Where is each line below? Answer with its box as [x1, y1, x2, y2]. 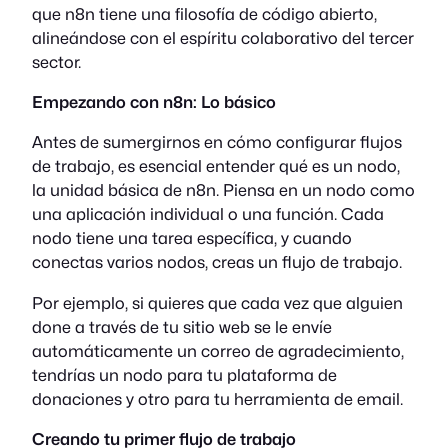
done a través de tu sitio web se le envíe [32, 316, 332, 337]
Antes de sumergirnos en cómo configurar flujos [32, 132, 402, 153]
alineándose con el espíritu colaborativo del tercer [32, 27, 414, 48]
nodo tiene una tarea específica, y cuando [32, 228, 352, 249]
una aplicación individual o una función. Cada [32, 204, 384, 225]
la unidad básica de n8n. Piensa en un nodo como [32, 180, 415, 201]
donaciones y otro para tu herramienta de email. [32, 388, 403, 409]
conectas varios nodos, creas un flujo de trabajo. [32, 252, 402, 273]
